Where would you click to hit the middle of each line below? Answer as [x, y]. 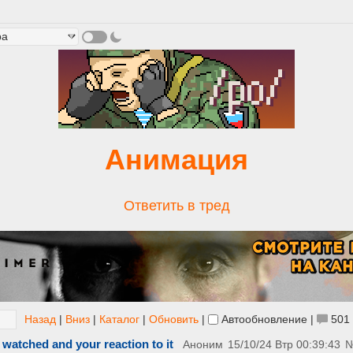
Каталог [119, 319]
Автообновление [264, 319]
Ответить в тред [176, 206]
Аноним [203, 345]
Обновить [174, 319]
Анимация [176, 160]
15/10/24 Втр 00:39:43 [284, 345]
